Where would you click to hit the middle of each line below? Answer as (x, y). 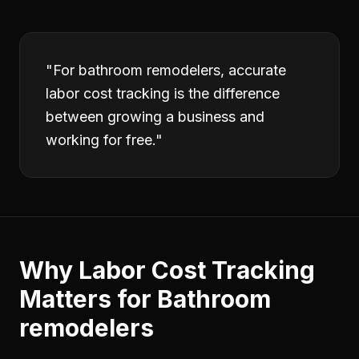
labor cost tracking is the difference (163, 93)
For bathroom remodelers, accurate (169, 70)
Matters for (88, 299)
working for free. (101, 140)
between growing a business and (155, 117)
